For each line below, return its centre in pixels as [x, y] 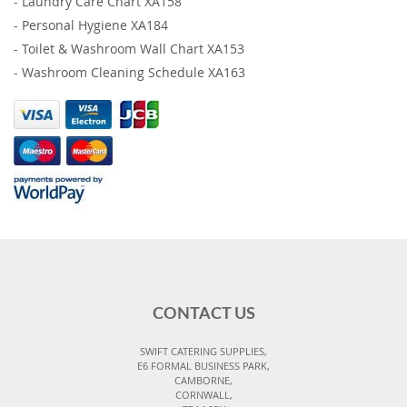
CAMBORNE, [203, 381]
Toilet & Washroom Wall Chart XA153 [133, 49]
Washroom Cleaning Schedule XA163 [134, 72]
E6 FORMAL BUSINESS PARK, [203, 366]
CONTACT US [203, 315]
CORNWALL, [203, 395]
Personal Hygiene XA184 [95, 25]
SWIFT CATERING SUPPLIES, [203, 352]
